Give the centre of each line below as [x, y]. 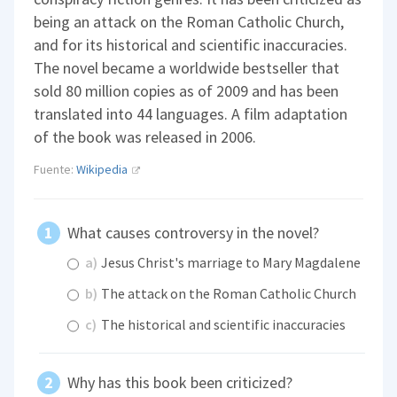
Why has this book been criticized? [180, 383]
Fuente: [55, 169]
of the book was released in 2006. [145, 136]
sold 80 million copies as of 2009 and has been [187, 90]
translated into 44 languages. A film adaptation [191, 113]
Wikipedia [102, 169]
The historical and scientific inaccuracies [222, 325]
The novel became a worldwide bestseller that [187, 67]
